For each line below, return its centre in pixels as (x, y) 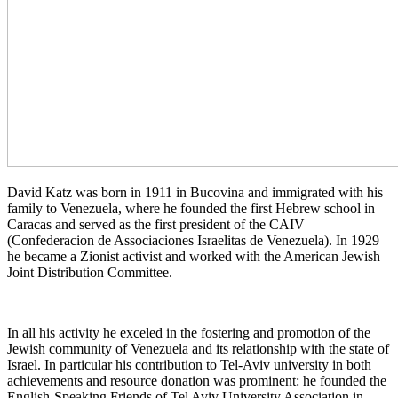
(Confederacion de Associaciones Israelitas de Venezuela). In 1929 (193, 240)
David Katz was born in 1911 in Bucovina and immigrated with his (195, 192)
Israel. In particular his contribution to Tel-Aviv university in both (189, 364)
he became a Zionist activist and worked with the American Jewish (194, 256)
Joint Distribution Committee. (90, 272)
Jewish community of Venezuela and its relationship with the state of (198, 348)
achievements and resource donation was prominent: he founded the (197, 380)
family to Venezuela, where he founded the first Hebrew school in (191, 208)
